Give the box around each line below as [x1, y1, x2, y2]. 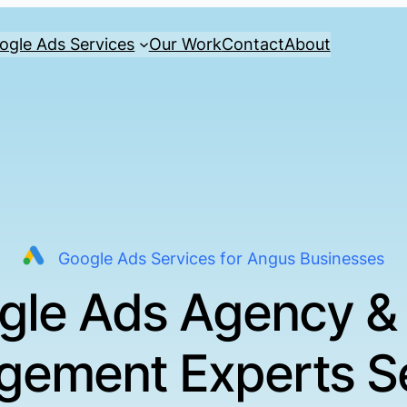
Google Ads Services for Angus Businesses [58, 249, 384, 268]
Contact [221, 34, 284, 54]
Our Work [148, 34, 222, 54]
